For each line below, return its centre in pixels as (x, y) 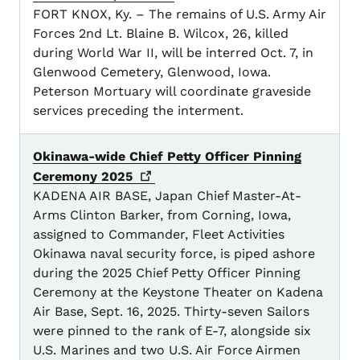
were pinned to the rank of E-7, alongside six (172, 331)
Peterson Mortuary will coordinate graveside (172, 92)
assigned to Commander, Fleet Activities (159, 235)
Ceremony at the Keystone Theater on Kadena (178, 292)
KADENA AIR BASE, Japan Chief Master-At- (167, 196)
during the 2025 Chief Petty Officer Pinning (167, 273)
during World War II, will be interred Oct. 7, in (173, 53)
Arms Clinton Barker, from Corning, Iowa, (162, 215)
